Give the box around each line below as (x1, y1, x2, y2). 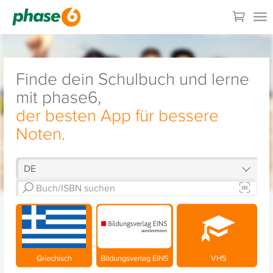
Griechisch (36, 252, 72, 263)
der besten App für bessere (15, 102, 219, 127)
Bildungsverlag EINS (100, 252, 169, 263)
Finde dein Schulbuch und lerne (15, 66, 249, 90)
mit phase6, (15, 84, 101, 108)
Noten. (15, 121, 65, 145)
